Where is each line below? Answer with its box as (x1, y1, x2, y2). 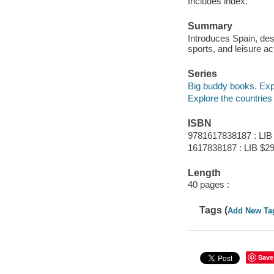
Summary (187, 21, 232, 32)
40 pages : (187, 179, 229, 190)
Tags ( (199, 204, 228, 215)
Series (187, 68, 217, 80)
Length (187, 167, 221, 178)
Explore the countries (187, 92, 272, 103)
